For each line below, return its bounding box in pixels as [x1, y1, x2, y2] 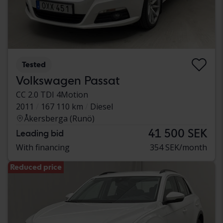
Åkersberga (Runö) [24, 112, 95, 124]
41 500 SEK [148, 125, 207, 140]
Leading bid [16, 127, 64, 138]
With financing [16, 141, 70, 153]
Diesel [90, 101, 113, 112]
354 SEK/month [150, 141, 207, 153]
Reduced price [10, 162, 62, 172]
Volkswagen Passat [16, 73, 119, 88]
